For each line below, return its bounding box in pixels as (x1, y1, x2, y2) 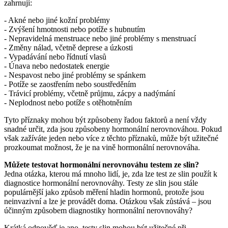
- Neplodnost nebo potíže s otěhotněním (4, 98, 132, 107)
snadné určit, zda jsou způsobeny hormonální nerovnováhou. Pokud (4, 124, 222, 133)
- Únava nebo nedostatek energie (4, 61, 109, 70)
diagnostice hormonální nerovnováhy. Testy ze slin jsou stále (4, 178, 198, 187)
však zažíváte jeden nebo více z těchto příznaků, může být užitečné (4, 133, 218, 142)
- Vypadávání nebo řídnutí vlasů (4, 52, 106, 61)
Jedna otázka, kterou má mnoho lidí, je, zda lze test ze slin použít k (4, 169, 217, 178)
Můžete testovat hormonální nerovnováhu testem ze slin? (4, 160, 199, 169)
